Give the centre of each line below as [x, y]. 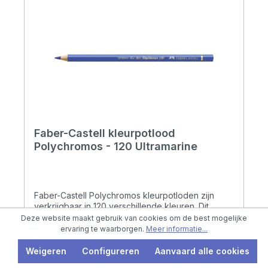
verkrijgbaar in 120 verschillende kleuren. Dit [121, 206]
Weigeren [46, 251]
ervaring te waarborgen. [103, 229]
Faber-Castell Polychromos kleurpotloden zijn [124, 196]
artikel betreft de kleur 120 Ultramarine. [110, 217]
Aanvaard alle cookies [202, 251]
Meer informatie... [177, 229]
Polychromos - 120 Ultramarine [116, 147]
